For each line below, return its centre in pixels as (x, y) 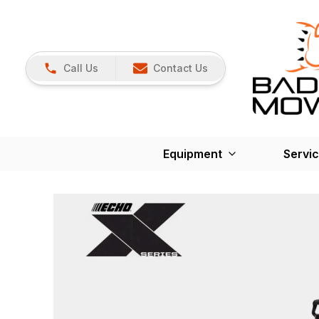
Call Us (81, 68)
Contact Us (181, 68)
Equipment (192, 153)
